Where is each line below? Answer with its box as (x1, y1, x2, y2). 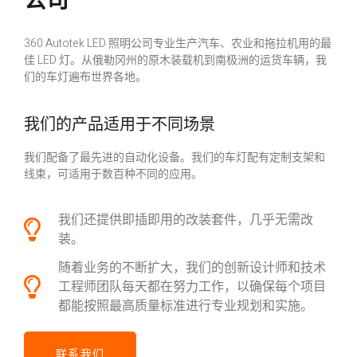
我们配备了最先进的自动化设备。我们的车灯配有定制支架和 (24, 149, 325, 167)
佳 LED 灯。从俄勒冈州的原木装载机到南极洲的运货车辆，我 (24, 51, 327, 69)
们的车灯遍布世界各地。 (24, 68, 147, 85)
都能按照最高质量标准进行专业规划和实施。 (57, 296, 313, 316)
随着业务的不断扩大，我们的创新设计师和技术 (57, 257, 326, 277)
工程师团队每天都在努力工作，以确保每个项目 (57, 277, 326, 296)
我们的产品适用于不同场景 (24, 111, 215, 135)
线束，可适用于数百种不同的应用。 (24, 166, 202, 183)
